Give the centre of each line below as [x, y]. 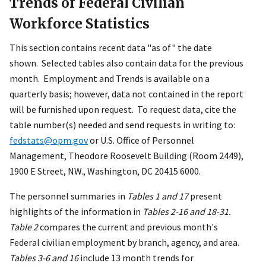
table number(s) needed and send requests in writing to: [122, 125]
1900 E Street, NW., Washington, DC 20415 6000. [105, 171]
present [205, 196]
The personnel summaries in [68, 196]
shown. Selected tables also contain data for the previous [126, 63]
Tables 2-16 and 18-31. [187, 212]
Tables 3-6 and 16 [44, 258]
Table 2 [24, 227]
